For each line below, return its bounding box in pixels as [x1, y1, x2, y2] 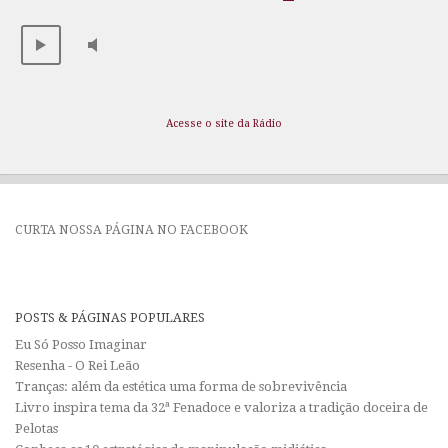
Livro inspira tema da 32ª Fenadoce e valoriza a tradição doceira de [15, 400, 428, 416]
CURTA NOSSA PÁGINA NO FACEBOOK [15, 222, 248, 238]
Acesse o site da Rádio [166, 117, 282, 131]
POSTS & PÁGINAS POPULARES [15, 310, 205, 326]
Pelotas [15, 421, 58, 437]
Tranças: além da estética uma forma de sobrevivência [15, 379, 347, 395]
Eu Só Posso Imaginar [15, 337, 147, 353]
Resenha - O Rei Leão [15, 358, 140, 374]
